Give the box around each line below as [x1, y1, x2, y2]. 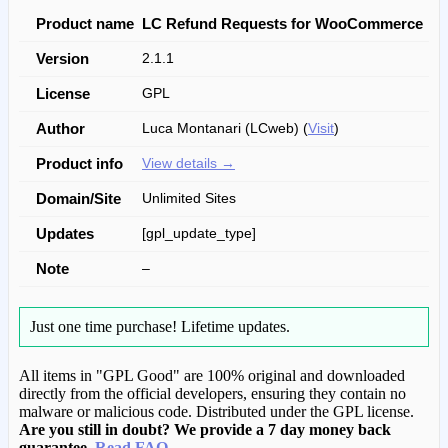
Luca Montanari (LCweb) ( [142, 121, 308, 137]
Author [36, 120, 85, 138]
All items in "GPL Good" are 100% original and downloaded [19, 367, 405, 385]
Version [36, 50, 89, 68]
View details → [142, 156, 235, 172]
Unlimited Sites [142, 191, 236, 207]
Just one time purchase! [30, 318, 181, 336]
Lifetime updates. [181, 318, 290, 336]
